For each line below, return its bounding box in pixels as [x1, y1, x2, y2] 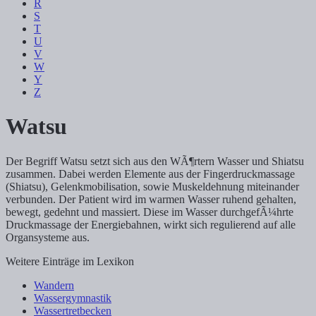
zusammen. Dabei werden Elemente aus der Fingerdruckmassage [6, 167, 295, 180]
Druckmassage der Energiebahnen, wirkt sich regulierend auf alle [6, 218, 296, 231]
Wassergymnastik [34, 291, 111, 304]
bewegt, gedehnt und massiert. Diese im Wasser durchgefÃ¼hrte [6, 205, 293, 218]
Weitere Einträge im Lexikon [6, 255, 134, 267]
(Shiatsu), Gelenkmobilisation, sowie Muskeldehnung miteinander [6, 180, 299, 193]
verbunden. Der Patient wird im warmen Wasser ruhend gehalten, [6, 193, 296, 205]
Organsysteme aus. [6, 231, 90, 243]
